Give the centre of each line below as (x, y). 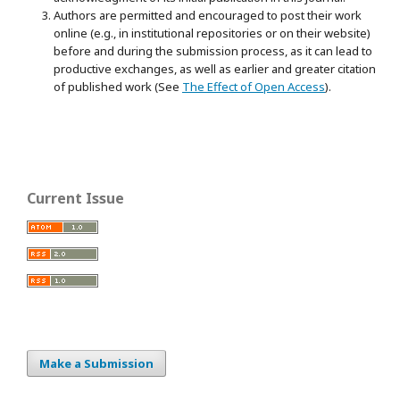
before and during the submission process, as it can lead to (213, 51)
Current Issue (75, 198)
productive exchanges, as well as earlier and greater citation (215, 69)
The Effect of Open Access (254, 87)
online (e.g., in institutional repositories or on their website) (212, 33)
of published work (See (118, 87)
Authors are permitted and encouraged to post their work (208, 15)
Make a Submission (96, 363)
